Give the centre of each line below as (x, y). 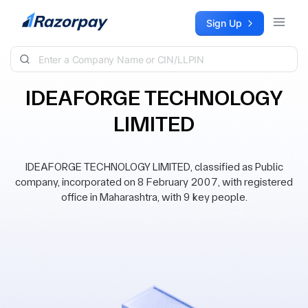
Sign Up (224, 23)
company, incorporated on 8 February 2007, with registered (154, 182)
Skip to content (45, 18)
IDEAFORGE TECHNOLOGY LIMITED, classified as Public (154, 167)
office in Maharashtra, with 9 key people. (154, 197)
